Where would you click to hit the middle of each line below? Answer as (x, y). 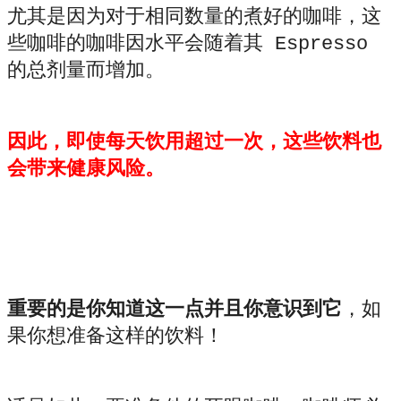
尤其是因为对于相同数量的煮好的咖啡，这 (194, 18)
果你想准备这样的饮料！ (115, 337)
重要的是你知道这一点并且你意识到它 (175, 311)
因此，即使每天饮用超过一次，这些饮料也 (194, 143)
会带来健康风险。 (86, 170)
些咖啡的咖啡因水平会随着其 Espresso (188, 45)
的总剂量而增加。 (86, 72)
